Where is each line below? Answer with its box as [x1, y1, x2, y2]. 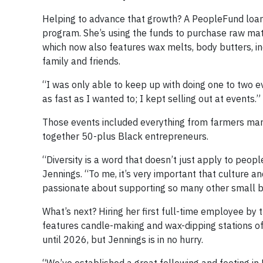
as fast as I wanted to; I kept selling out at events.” [42, 92, 261, 104]
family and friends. [42, 55, 120, 67]
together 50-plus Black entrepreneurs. [42, 130, 208, 142]
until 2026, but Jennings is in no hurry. [42, 233, 203, 245]
